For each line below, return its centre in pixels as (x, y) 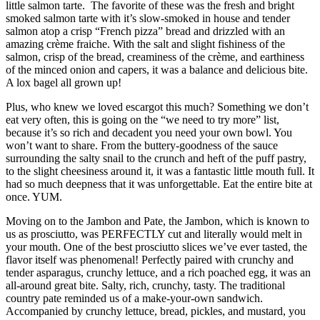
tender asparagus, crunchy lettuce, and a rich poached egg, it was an (158, 272)
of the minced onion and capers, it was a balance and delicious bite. (157, 69)
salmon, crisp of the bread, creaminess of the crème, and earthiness (155, 56)
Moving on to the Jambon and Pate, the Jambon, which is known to (157, 221)
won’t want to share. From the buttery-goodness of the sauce (142, 145)
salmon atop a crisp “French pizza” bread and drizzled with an (145, 31)
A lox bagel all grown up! (64, 82)
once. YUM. (34, 196)
